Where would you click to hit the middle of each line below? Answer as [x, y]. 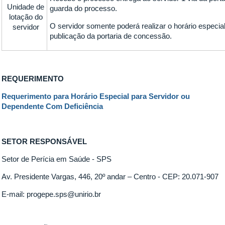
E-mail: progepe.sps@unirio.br [51, 194]
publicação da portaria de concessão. [111, 36]
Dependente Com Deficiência [52, 106]
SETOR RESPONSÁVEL [44, 141]
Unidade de [26, 7]
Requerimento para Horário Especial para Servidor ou [96, 96]
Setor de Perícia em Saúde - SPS [57, 159]
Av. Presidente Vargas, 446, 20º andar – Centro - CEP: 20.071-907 [110, 177]
